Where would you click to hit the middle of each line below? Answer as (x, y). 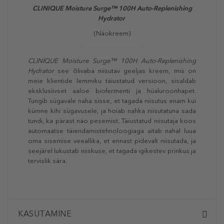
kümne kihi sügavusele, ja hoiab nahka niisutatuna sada (112, 111)
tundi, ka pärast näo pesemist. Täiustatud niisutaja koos (112, 121)
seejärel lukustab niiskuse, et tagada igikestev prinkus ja (112, 151)
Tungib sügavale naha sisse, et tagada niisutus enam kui (112, 101)
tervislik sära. (47, 161)
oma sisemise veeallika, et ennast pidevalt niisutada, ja (112, 141)
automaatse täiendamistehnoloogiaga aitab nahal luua (112, 131)
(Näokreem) (112, 33)
